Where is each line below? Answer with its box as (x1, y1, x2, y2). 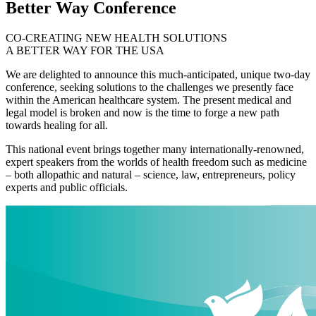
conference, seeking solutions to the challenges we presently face (6, 81, 293, 94)
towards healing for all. (6, 119, 108, 132)
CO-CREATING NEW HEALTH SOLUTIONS (6, 32, 227, 44)
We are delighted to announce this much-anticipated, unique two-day (6, 68, 310, 81)
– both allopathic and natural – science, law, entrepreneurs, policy (6, 169, 296, 181)
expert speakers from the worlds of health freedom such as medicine (6, 156, 307, 169)
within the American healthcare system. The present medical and (6, 94, 291, 107)
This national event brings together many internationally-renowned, (6, 143, 304, 156)
